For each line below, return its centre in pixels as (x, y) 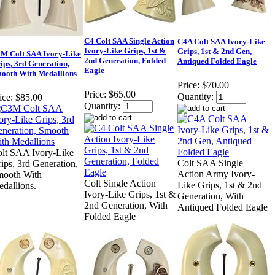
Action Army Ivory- (216, 174)
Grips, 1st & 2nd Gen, (215, 52)
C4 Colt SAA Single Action (129, 41)
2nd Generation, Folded (125, 61)
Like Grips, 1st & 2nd (220, 185)
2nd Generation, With (126, 206)
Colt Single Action (120, 184)
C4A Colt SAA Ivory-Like (221, 42)
